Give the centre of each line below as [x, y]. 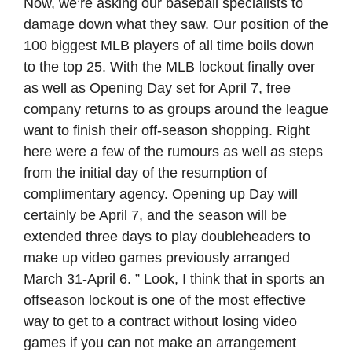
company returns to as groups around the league [176, 109]
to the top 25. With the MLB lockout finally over [169, 67]
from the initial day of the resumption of [145, 173]
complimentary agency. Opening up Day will [161, 194]
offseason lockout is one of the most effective [165, 300]
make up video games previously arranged [157, 258]
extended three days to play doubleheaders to [167, 236]
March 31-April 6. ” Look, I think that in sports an [174, 279]
